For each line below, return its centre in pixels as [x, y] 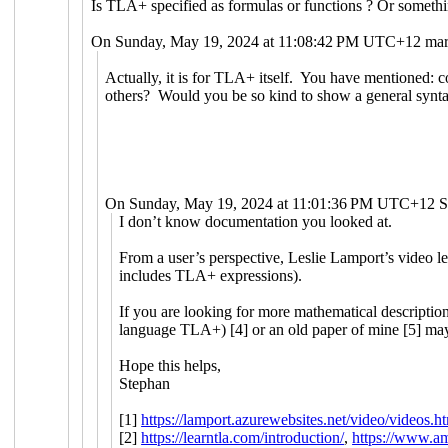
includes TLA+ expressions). [211, 275]
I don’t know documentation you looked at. [256, 221]
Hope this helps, [170, 365]
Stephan [145, 383]
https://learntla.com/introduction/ [243, 437]
